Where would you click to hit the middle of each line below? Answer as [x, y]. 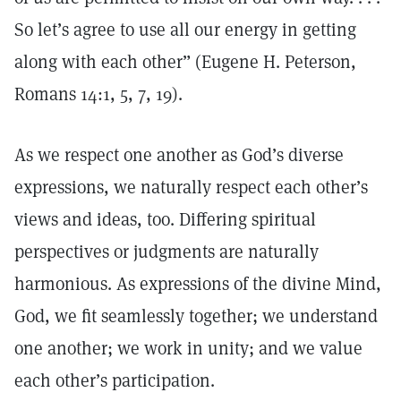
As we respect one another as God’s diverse [179, 155]
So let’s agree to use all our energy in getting [185, 30]
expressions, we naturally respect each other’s [191, 187]
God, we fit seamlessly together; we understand [196, 316]
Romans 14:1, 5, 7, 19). [98, 94]
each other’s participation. [115, 380]
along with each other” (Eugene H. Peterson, [185, 62]
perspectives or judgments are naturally [166, 252]
